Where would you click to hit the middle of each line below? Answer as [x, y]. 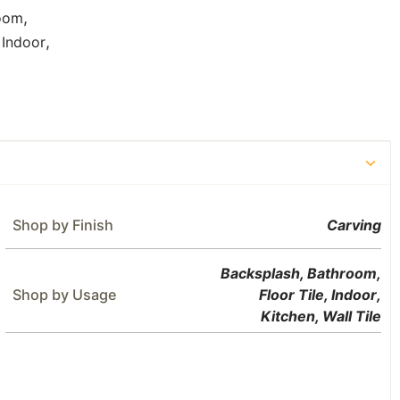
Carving [354, 225]
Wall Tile [351, 316]
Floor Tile [291, 295]
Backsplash [260, 273]
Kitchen [287, 316]
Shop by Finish [63, 225]
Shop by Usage [65, 295]
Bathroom [342, 273]
